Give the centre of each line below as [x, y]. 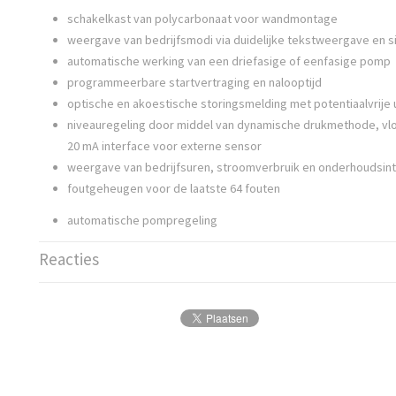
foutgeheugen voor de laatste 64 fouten [174, 188]
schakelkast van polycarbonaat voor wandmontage [202, 19]
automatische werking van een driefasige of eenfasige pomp [229, 61]
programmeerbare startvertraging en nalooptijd [194, 82]
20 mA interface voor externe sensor [164, 146]
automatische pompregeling [142, 220]
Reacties [69, 259]
